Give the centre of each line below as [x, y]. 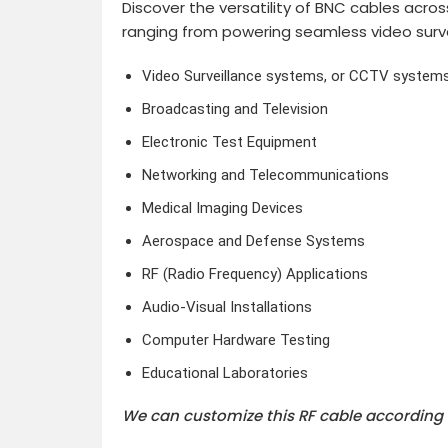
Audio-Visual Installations [226, 306]
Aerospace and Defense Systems [253, 240]
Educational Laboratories [224, 372]
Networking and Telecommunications [265, 174]
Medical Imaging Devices [222, 207]
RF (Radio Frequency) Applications [254, 273]
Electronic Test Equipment [229, 141]
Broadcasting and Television [234, 108]
